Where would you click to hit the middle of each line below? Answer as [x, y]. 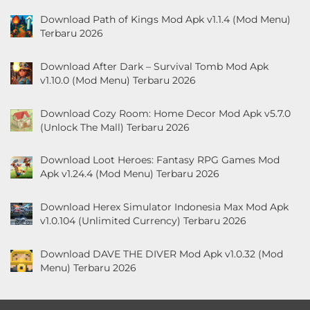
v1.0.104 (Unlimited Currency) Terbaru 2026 [143, 221]
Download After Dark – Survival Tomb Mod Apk [154, 66]
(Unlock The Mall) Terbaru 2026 [115, 127]
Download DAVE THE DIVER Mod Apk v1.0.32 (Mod [161, 254]
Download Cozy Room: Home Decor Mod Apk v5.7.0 [165, 113]
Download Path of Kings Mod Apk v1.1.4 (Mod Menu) [165, 20]
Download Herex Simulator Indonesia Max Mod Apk [164, 207]
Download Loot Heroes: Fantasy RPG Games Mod [159, 160]
